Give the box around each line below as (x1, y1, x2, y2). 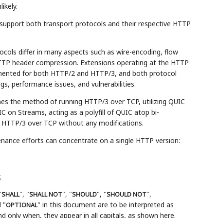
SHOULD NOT (106, 190, 146, 199)
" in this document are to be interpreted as (37, 200, 174, 210)
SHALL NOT (29, 190, 62, 199)
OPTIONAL (5, 201, 37, 210)
